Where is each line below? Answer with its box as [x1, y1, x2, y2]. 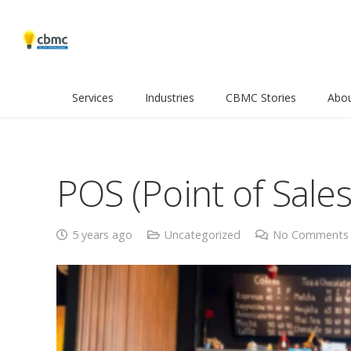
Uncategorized [164, 227, 241, 242]
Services [72, 90, 114, 105]
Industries [145, 90, 194, 105]
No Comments [272, 227, 349, 242]
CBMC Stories [226, 90, 296, 105]
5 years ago [71, 227, 132, 242]
